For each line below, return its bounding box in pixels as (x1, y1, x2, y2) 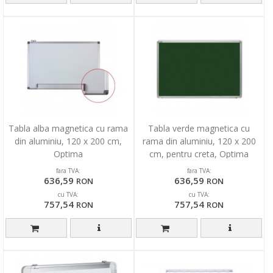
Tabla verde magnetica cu (148, 122, 250, 135)
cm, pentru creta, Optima (149, 148, 249, 160)
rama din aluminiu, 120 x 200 (142, 135, 256, 147)
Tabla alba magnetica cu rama (9, 122, 129, 135)
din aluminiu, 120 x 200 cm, (15, 135, 122, 147)
